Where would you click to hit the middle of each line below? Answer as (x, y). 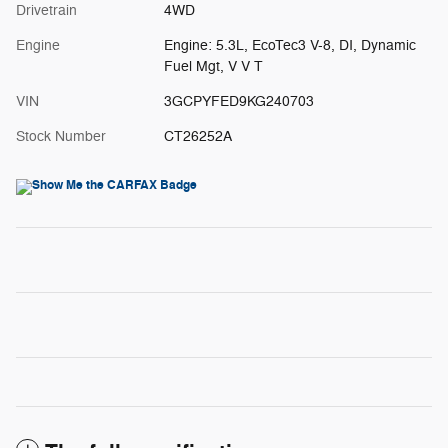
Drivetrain (46, 11)
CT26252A (197, 137)
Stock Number (61, 137)
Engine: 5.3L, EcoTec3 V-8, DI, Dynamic (289, 46)
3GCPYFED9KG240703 (238, 102)
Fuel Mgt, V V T (213, 67)
